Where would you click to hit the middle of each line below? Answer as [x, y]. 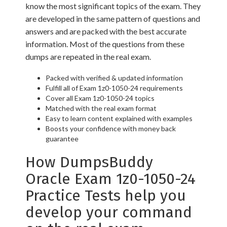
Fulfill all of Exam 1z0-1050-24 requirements [114, 88]
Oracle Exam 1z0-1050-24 [110, 179]
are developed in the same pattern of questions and [113, 19]
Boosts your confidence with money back [111, 129]
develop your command [109, 213]
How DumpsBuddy [89, 162]
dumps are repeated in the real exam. [88, 57]
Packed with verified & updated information [114, 78]
